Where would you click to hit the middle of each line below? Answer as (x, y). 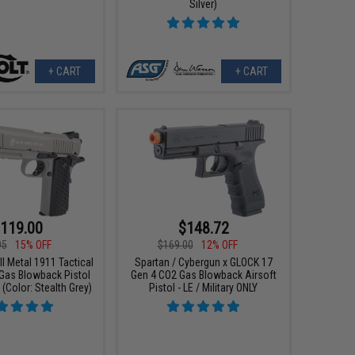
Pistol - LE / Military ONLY (204, 287)
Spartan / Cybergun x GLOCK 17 (203, 262)
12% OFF (219, 244)
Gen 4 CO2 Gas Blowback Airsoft (203, 275)
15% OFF (33, 244)
